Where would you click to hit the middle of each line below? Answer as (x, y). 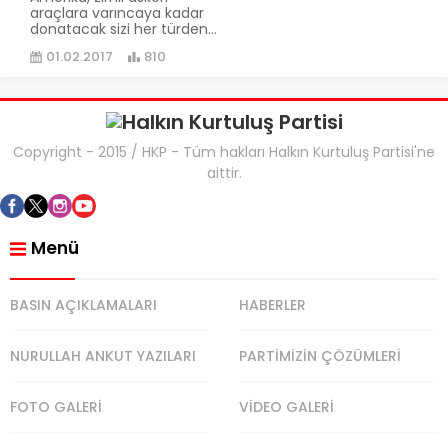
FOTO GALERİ (56, 406)
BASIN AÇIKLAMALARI (83, 304)
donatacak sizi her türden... (123, 28)
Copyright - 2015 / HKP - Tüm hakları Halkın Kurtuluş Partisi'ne (224, 151)
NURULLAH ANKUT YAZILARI (103, 355)
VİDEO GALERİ (286, 406)
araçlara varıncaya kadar (117, 12)
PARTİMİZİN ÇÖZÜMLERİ (320, 355)
